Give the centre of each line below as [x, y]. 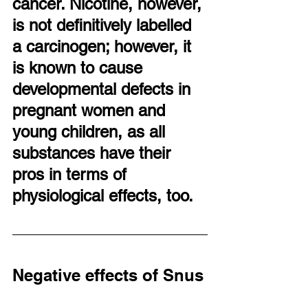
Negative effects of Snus [108, 275]
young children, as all [91, 131]
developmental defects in [104, 89]
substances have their [94, 153]
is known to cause [80, 67]
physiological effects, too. [103, 195]
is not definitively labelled [104, 25]
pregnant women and [91, 110]
